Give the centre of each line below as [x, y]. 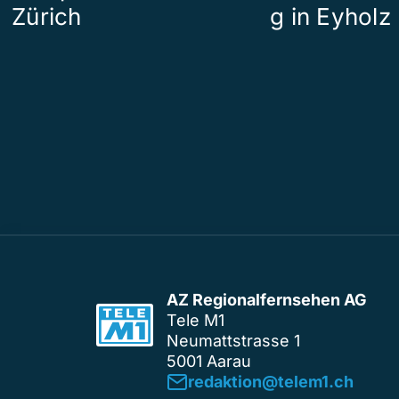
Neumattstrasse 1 [233, 341]
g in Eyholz [330, 17]
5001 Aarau [209, 362]
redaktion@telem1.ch [271, 382]
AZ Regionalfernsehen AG [267, 300]
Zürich [47, 17]
